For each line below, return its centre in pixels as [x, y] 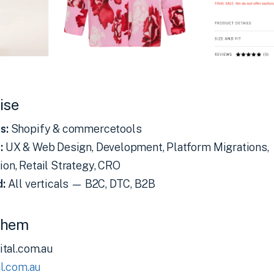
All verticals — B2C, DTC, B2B [80, 184]
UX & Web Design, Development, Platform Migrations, [136, 147]
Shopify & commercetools [75, 129]
